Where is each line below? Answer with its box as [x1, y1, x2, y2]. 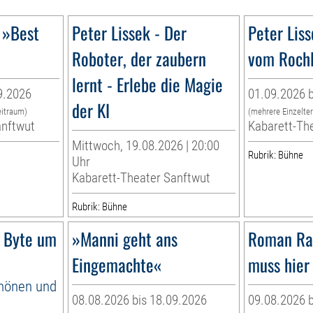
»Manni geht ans [72, 226, 178, 252]
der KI [72, 97, 110, 124]
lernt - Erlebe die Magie [72, 71, 224, 98]
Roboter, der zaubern [72, 45, 207, 72]
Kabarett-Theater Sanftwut [72, 170, 211, 187]
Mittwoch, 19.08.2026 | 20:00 [72, 138, 220, 154]
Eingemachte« [72, 252, 162, 278]
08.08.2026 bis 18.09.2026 [72, 292, 208, 309]
